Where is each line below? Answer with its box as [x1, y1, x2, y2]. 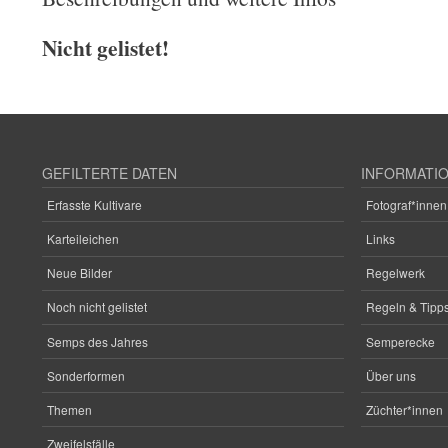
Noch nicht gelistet [47, 298, 147, 316]
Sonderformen [47, 366, 125, 384]
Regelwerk [365, 264, 425, 282]
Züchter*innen [365, 400, 443, 418]
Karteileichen [47, 229, 119, 247]
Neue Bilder [47, 264, 112, 282]
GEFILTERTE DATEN [42, 163, 177, 184]
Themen [47, 400, 92, 418]
